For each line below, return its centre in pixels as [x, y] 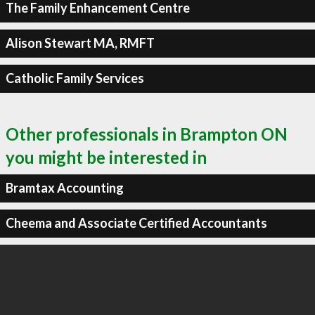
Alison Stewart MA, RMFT [80, 43]
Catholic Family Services [75, 78]
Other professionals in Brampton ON [147, 134]
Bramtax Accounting [64, 188]
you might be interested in [106, 157]
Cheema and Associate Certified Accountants [136, 223]
